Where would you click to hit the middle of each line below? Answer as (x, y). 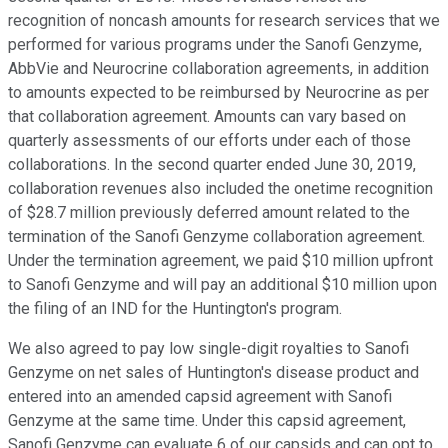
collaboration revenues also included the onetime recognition (220, 189)
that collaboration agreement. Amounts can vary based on (207, 117)
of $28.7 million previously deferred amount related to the (209, 213)
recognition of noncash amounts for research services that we (224, 21)
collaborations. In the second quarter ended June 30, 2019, (212, 165)
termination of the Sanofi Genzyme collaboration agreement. (216, 237)
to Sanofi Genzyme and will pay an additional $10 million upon (222, 285)
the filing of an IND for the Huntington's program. (175, 309)
